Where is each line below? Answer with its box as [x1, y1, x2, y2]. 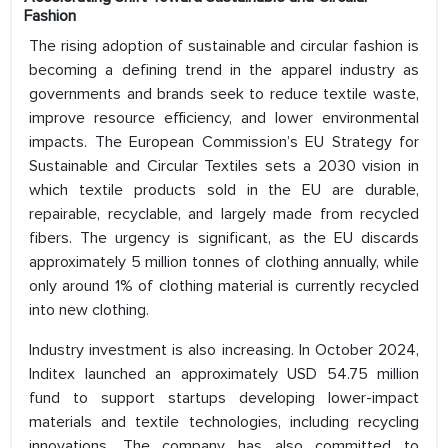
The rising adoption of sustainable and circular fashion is [29, 36, 419, 57]
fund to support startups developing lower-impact [29, 388, 419, 409]
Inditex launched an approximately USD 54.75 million [29, 364, 419, 385]
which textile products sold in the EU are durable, [29, 180, 419, 201]
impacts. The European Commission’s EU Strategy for [29, 132, 419, 153]
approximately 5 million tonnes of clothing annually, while [29, 252, 419, 273]
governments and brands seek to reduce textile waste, [29, 84, 419, 105]
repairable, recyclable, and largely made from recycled [29, 204, 419, 225]
